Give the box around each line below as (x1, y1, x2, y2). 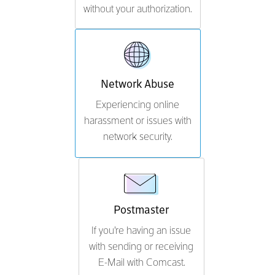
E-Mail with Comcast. (98, 258, 185, 268)
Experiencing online (96, 100, 179, 110)
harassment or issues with (83, 116, 192, 126)
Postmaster (114, 204, 169, 216)
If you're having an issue (91, 226, 191, 236)
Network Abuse (101, 79, 174, 90)
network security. (103, 132, 172, 142)
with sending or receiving (89, 242, 193, 252)
